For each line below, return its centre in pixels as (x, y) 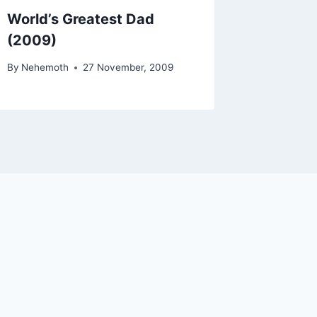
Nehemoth (45, 68)
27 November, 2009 (128, 68)
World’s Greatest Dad (81, 19)
